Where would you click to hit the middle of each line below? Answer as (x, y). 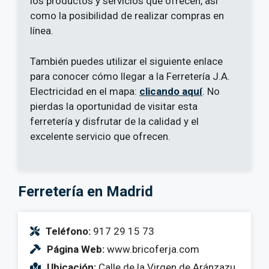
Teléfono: (68, 231)
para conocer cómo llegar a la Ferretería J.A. (130, 76)
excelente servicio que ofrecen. (100, 136)
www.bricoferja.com (152, 249)
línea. (42, 31)
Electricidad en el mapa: (85, 91)
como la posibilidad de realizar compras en (127, 16)
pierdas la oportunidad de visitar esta (114, 106)
